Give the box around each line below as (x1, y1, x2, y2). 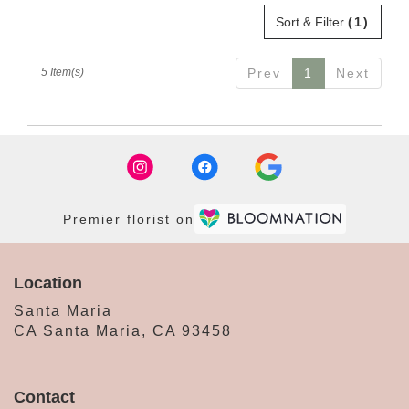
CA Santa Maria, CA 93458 (14, 322, 232, 339)
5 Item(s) (41, 65, 84, 79)
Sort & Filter (276, 14, 348, 29)
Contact (14, 387, 75, 406)
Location (14, 273, 82, 292)
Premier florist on (63, 212, 194, 227)
